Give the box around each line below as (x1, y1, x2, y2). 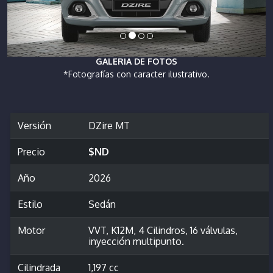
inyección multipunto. (88, 235, 184, 247)
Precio (18, 145, 45, 158)
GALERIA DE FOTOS (96, 56, 177, 67)
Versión (18, 119, 51, 132)
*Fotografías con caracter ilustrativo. (63, 68, 210, 79)
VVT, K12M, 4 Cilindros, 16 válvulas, (88, 224, 238, 236)
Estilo (18, 197, 43, 210)
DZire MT (88, 119, 130, 132)
